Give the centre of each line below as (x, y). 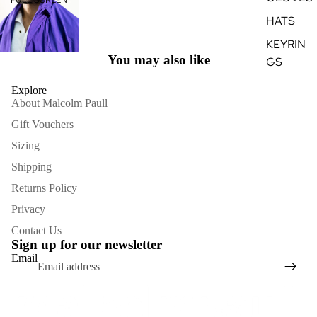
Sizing (25, 145)
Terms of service (119, 308)
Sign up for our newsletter (87, 244)
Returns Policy (44, 188)
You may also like (158, 59)
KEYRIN (286, 45)
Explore (29, 90)
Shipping (31, 166)
